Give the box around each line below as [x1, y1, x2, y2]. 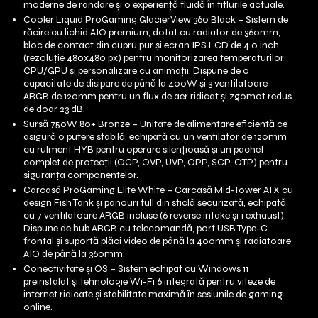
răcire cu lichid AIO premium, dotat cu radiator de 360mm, [23, 26, 280, 38]
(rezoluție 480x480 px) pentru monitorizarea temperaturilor [23, 52, 284, 64]
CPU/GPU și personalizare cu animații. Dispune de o [23, 65, 249, 77]
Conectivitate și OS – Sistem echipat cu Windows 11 [23, 263, 248, 275]
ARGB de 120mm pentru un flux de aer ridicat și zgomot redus [23, 90, 292, 102]
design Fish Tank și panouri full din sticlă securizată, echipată [23, 197, 286, 209]
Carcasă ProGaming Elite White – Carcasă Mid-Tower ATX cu [23, 184, 293, 196]
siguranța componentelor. [23, 169, 138, 181]
